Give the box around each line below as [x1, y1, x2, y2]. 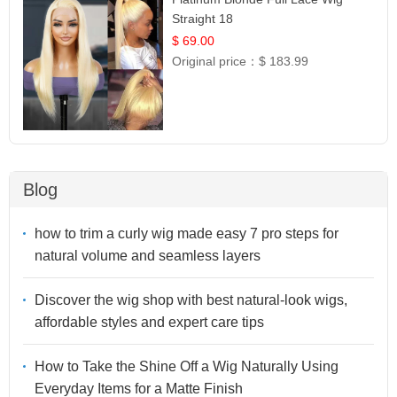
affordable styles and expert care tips [35, 314, 264, 330]
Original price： [172, 54, 260, 69]
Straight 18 [172, 12, 234, 27]
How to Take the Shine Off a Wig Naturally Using [35, 358, 339, 374]
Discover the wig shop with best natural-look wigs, [35, 292, 347, 307]
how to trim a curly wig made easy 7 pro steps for [35, 225, 339, 241]
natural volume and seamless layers [35, 247, 261, 263]
